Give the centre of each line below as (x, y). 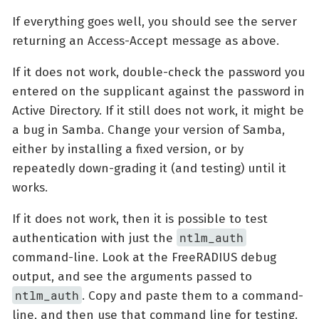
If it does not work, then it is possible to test (140, 219)
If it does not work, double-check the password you (158, 73)
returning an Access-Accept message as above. (146, 41)
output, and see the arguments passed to (132, 277)
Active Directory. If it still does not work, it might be (158, 111)
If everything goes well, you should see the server (155, 22)
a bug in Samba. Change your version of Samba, (148, 130)
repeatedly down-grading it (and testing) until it (149, 169)
